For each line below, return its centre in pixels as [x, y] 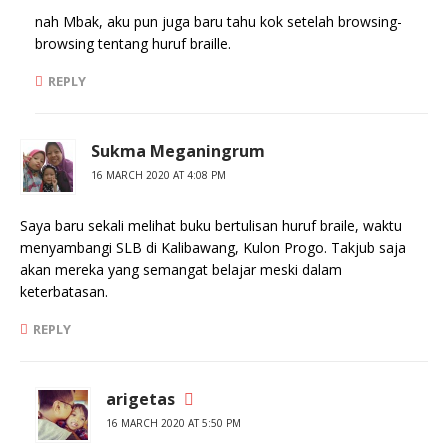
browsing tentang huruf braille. [133, 43]
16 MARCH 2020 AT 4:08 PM [158, 175]
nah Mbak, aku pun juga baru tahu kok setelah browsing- [218, 21]
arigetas [140, 399]
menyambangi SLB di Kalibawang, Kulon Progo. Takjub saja [213, 247]
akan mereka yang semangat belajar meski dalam [181, 269]
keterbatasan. [64, 291]
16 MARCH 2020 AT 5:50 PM [173, 423]
